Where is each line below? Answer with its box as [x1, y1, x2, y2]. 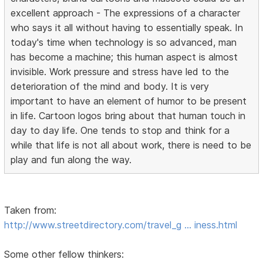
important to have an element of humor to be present [11, 95, 247, 107]
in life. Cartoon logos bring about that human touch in [11, 110, 246, 122]
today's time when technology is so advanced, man [11, 36, 237, 49]
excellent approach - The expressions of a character [11, 7, 241, 19]
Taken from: [4, 204, 57, 217]
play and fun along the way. [11, 154, 132, 166]
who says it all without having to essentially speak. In [11, 22, 244, 34]
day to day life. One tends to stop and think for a [11, 124, 230, 137]
